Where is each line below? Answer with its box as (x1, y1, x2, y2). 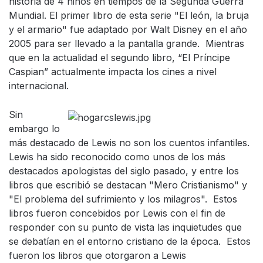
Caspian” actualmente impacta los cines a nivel (9, 66, 217, 77)
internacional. (9, 80, 69, 92)
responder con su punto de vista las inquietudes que (9, 221, 242, 233)
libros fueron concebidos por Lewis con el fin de (9, 207, 225, 219)
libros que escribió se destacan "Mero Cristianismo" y (9, 179, 247, 191)
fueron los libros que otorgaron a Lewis (9, 249, 186, 261)
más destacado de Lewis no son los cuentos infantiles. (9, 137, 252, 149)
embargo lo (9, 123, 60, 134)
